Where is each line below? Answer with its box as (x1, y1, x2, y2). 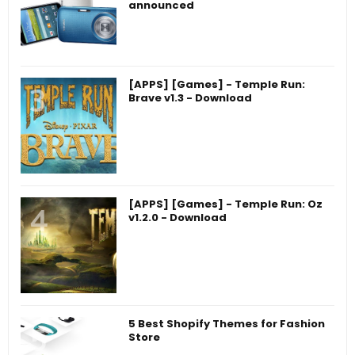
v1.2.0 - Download (128, 209, 227, 225)
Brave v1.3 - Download (128, 90, 252, 105)
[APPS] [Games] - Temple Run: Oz (128, 196, 323, 212)
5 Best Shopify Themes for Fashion (128, 315, 325, 331)
